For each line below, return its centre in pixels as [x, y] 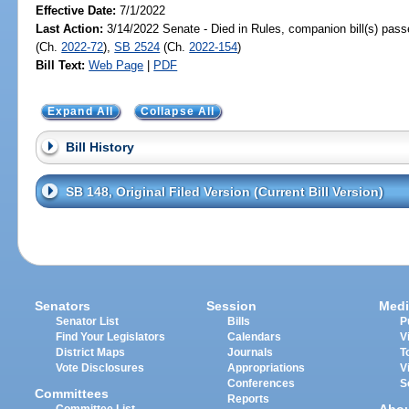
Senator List [88, 321]
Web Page [116, 65]
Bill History [100, 147]
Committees [72, 394]
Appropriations [267, 367]
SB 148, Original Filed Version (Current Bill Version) [224, 191]
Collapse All [178, 111]
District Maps [91, 352]
